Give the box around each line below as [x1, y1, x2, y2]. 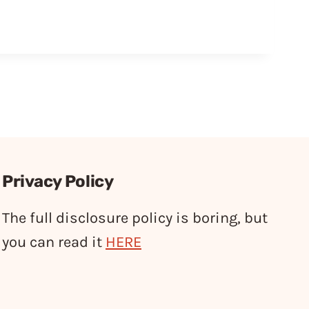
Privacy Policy [2, 172, 114, 191]
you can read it [2, 233, 106, 251]
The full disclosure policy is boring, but [2, 209, 268, 227]
